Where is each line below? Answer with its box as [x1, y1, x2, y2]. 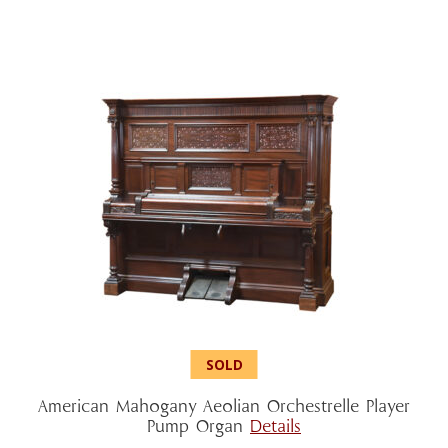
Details [250, 419, 301, 438]
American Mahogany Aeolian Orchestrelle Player [38, 399, 410, 418]
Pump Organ [147, 419, 250, 438]
